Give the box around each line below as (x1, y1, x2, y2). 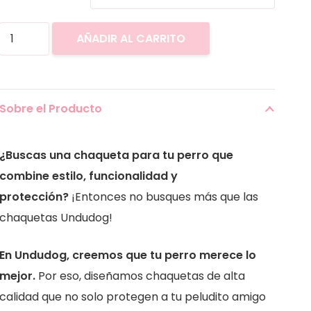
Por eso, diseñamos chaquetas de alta (35, 267, 245, 284)
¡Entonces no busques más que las (68, 188, 258, 205)
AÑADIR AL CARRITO (76, 31, 185, 47)
